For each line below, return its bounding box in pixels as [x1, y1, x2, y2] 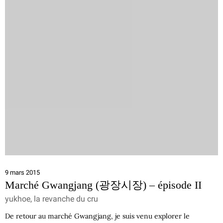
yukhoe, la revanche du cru [5, 194, 98, 204]
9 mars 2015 [5, 169, 40, 176]
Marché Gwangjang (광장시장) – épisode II [5, 179, 202, 191]
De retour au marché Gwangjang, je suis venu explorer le [5, 212, 190, 221]
